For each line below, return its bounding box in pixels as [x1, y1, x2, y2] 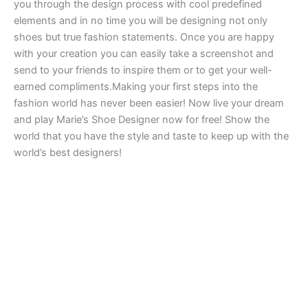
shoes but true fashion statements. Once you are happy [14, 30, 274, 43]
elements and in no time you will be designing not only [14, 14, 267, 27]
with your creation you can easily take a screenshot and [14, 47, 274, 60]
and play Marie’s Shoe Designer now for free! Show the [14, 113, 269, 126]
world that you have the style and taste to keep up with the [14, 129, 289, 142]
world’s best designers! [14, 146, 122, 159]
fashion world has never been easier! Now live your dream [14, 96, 284, 109]
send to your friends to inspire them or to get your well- [14, 63, 272, 76]
